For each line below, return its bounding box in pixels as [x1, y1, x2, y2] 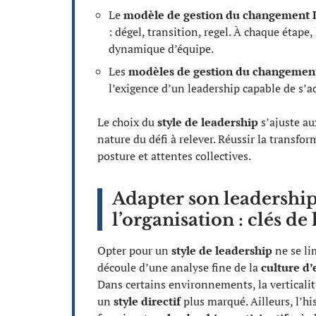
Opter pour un [97, 242, 171, 258]
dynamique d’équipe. [109, 40, 214, 56]
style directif [114, 293, 181, 309]
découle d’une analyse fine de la [97, 259, 261, 275]
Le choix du [97, 114, 157, 130]
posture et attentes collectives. [97, 147, 251, 164]
